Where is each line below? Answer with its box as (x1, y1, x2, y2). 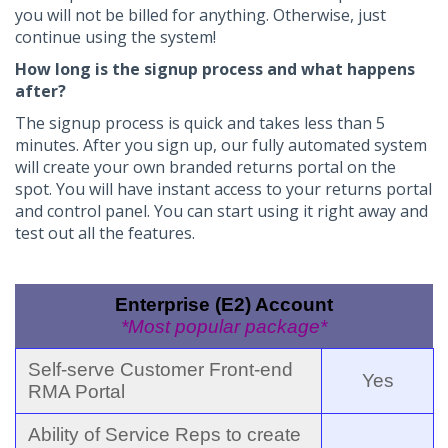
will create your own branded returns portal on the (15, 155, 396, 178)
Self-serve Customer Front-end (28, 358, 293, 380)
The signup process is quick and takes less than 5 (15, 111, 385, 134)
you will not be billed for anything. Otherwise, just (15, 3, 386, 26)
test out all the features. (15, 221, 195, 244)
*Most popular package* (121, 315, 327, 337)
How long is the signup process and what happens (15, 57, 415, 80)
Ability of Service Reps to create (28, 423, 301, 445)
